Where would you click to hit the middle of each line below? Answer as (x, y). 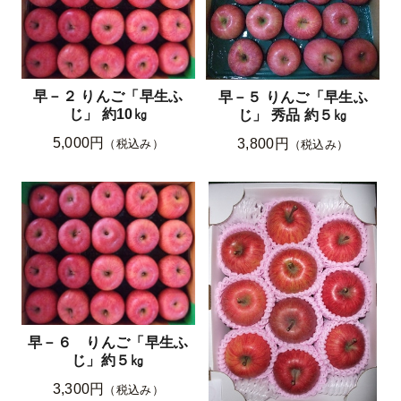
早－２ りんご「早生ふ (108, 97)
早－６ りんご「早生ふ (108, 342)
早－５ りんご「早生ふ (293, 98)
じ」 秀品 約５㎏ (293, 115)
